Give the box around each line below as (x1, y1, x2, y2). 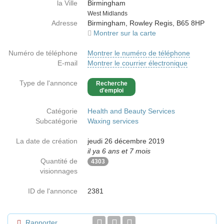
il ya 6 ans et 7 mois (87, 147, 150, 155)
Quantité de (40, 157, 77, 165)
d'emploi (99, 87, 123, 94)
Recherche (95, 80, 127, 87)
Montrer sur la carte (93, 29, 156, 37)
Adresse (51, 19, 77, 27)
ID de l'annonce (28, 187, 77, 195)
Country (77, 8, 102, 16)
